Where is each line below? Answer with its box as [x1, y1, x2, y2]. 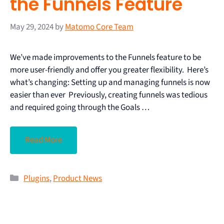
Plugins [23, 172, 50, 185]
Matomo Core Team [65, 20, 133, 33]
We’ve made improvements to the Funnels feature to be [10, 51, 201, 63]
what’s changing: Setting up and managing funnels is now [10, 76, 210, 88]
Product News [53, 172, 102, 185]
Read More [25, 134, 62, 146]
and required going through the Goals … [10, 101, 149, 113]
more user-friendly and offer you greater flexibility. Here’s [10, 63, 208, 76]
